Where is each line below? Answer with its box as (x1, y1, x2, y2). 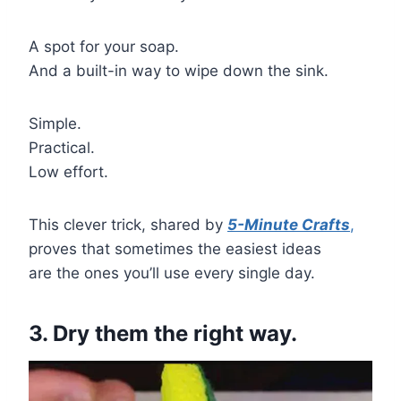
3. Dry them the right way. (29, 320, 297, 346)
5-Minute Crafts (227, 215, 350, 234)
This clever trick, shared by (29, 215, 227, 234)
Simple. (29, 114, 81, 132)
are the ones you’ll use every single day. (29, 263, 315, 282)
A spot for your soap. (29, 37, 179, 55)
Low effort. (29, 162, 108, 181)
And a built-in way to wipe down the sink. (29, 61, 328, 80)
